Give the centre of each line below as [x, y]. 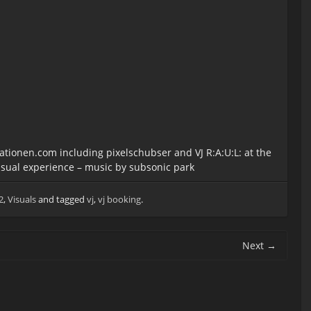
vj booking [119, 199]
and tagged [61, 199]
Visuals [22, 199]
